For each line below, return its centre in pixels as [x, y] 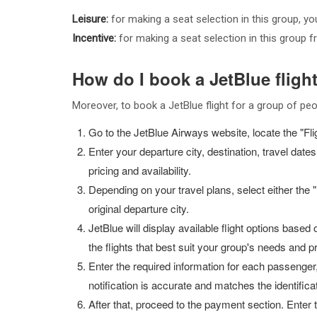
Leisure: [92, 19]
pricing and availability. [140, 170]
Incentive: [94, 38]
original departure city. [139, 208]
